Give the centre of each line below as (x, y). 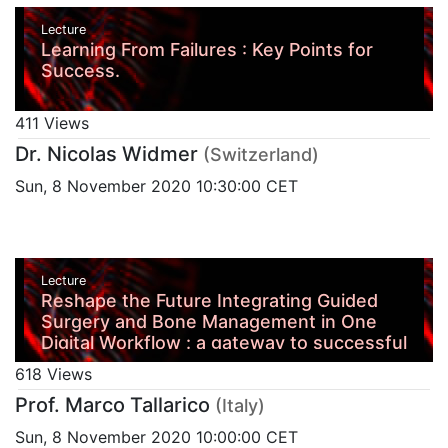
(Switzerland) (261, 155)
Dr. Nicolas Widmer (106, 154)
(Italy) (240, 405)
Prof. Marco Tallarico (112, 404)
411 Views (52, 123)
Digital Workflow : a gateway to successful (223, 342)
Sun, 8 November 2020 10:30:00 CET (156, 186)
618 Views (53, 373)
